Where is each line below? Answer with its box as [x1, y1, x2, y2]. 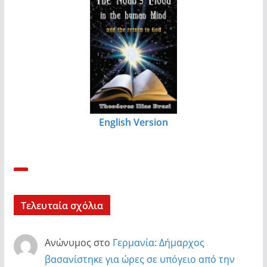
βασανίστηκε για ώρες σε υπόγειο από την [44, 252, 235, 266]
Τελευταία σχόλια [20, 198, 104, 212]
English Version [98, 115, 168, 129]
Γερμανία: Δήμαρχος [112, 235, 204, 249]
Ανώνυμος [44, 235, 91, 249]
